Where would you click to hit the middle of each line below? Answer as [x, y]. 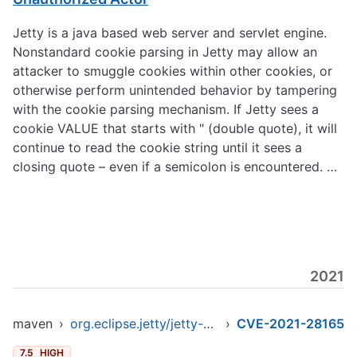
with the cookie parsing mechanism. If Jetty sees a [166, 109]
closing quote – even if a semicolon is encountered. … [175, 167]
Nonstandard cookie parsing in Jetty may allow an [165, 52]
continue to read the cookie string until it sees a [157, 147]
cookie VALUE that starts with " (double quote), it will [175, 128]
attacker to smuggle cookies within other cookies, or [173, 71]
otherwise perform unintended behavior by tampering [175, 90]
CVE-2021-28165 [290, 324]
